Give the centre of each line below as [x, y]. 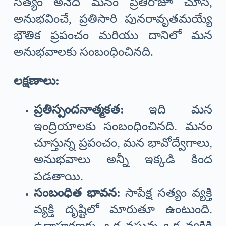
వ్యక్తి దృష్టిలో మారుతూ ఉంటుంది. [123, 209]
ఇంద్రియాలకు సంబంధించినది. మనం [123, 126]
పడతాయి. [58, 176]
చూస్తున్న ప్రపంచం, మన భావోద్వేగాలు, [123, 143]
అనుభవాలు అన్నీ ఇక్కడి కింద [123, 159]
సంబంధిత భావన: [77, 192]
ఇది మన [168, 109]
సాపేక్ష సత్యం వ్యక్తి [166, 192]
